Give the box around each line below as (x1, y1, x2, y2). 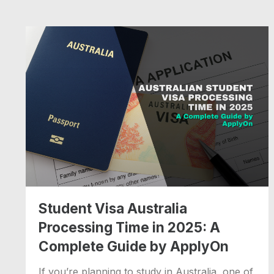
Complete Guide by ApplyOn (39, 238, 229, 255)
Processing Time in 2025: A (39, 219, 220, 236)
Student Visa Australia (39, 200, 187, 217)
